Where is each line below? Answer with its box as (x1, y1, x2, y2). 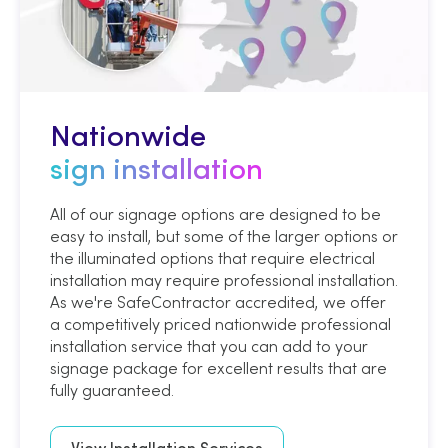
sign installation (50, 157, 263, 187)
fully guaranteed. (50, 380, 174, 401)
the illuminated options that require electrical (50, 248, 375, 269)
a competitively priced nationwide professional (50, 314, 391, 335)
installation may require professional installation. (50, 270, 398, 291)
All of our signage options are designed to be (50, 204, 381, 225)
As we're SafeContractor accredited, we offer (50, 292, 386, 313)
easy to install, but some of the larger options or (50, 226, 398, 247)
